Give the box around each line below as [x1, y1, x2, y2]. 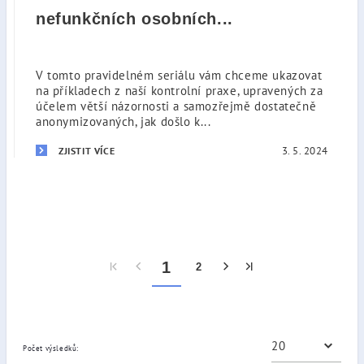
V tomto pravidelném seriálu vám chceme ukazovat [36, 67, 323, 83]
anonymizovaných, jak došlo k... [36, 114, 211, 129]
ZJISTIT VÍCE [58, 145, 115, 157]
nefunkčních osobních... [36, 10, 233, 28]
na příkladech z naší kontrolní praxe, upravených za [36, 83, 323, 98]
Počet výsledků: [23, 343, 79, 353]
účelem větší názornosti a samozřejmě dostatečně [36, 98, 317, 114]
